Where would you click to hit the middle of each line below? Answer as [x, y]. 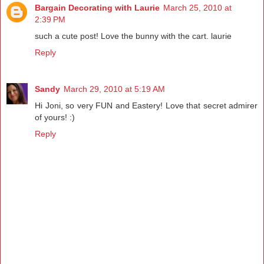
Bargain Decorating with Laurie [97, 7]
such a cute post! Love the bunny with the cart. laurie [133, 36]
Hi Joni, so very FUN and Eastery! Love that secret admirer [146, 105]
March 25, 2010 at [197, 7]
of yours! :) [55, 117]
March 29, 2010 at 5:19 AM [114, 89]
